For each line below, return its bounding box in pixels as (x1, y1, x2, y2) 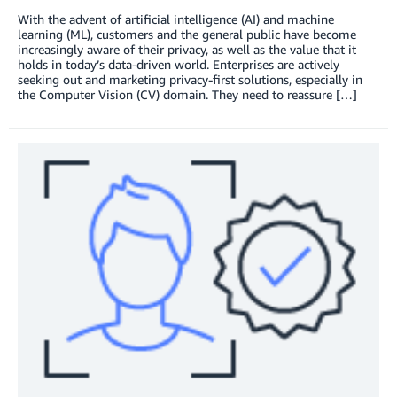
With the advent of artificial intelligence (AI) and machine (18, 11, 334, 27)
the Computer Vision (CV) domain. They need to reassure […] (18, 86, 357, 102)
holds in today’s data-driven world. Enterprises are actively (18, 56, 339, 72)
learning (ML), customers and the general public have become (18, 26, 356, 42)
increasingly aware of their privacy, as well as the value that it (18, 41, 356, 57)
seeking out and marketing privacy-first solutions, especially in (18, 71, 362, 87)
